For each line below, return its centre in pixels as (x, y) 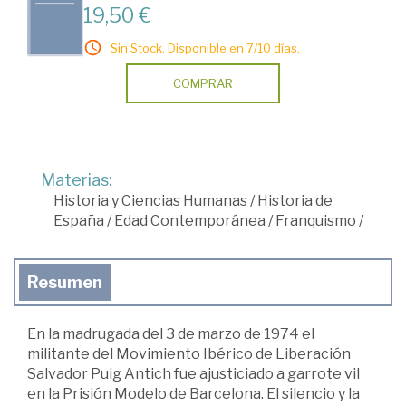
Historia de (295, 201)
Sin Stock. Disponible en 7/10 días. (205, 48)
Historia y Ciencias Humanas (150, 201)
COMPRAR (203, 84)
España (79, 221)
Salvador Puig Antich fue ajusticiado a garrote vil (193, 374)
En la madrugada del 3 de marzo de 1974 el (171, 334)
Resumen (65, 283)
